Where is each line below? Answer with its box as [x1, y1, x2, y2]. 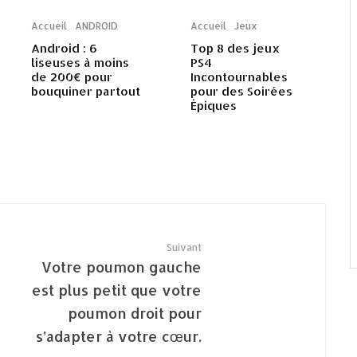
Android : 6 [31, 41, 97, 57]
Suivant [167, 241, 202, 254]
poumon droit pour [68, 304, 202, 323]
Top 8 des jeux [190, 41, 280, 57]
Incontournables [190, 69, 288, 85]
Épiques [190, 98, 237, 114]
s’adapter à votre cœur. [36, 327, 202, 346]
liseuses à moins [31, 55, 129, 71]
